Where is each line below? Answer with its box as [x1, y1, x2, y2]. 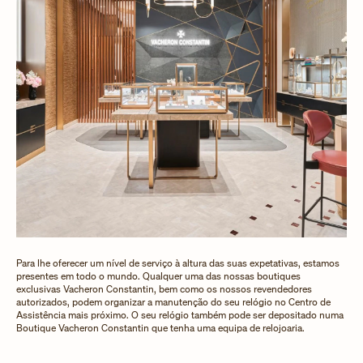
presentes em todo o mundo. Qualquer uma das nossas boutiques [16, 269, 301, 282]
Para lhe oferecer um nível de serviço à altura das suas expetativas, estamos [16, 256, 340, 269]
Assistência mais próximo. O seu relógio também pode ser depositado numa [16, 308, 344, 321]
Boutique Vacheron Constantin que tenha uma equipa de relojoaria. [16, 321, 305, 334]
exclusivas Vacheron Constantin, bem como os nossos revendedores [16, 282, 312, 295]
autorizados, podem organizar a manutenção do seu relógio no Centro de [16, 295, 331, 308]
